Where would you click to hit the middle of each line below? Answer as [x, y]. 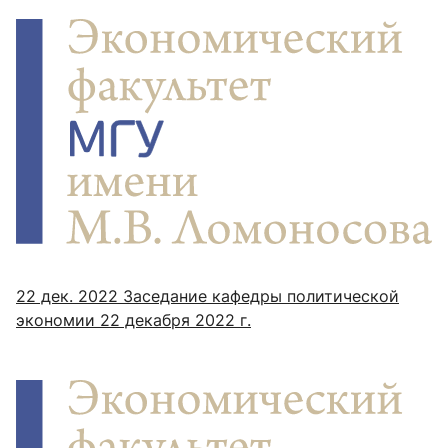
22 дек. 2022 [67, 295]
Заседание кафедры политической [258, 295]
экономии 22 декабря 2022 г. [133, 319]
